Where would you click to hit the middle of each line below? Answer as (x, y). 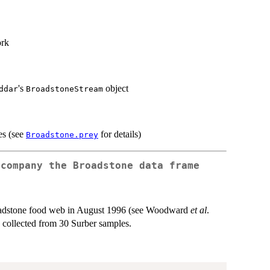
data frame (166, 165)
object (116, 88)
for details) (120, 134)
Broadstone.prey (62, 134)
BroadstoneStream (64, 89)
